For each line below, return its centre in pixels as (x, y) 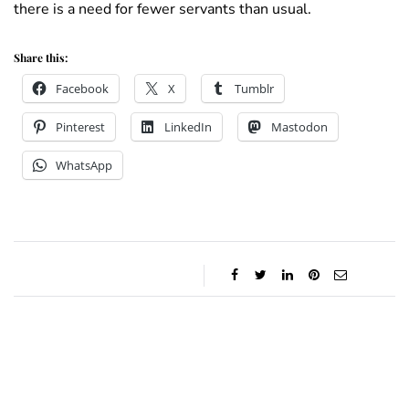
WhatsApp (84, 166)
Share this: (41, 58)
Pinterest (80, 127)
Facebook (82, 89)
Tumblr (254, 89)
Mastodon (299, 127)
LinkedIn (188, 127)
